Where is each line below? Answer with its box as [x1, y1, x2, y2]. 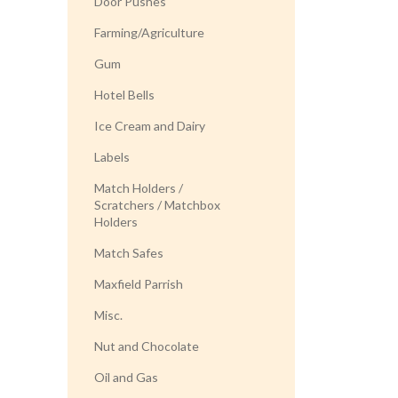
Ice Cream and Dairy [94, 118, 205, 133]
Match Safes [94, 245, 163, 260]
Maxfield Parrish [94, 276, 183, 291]
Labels [94, 149, 130, 164]
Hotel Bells [94, 87, 155, 102]
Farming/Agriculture [94, 25, 204, 40]
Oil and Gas [94, 370, 158, 385]
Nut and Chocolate [94, 338, 199, 354]
